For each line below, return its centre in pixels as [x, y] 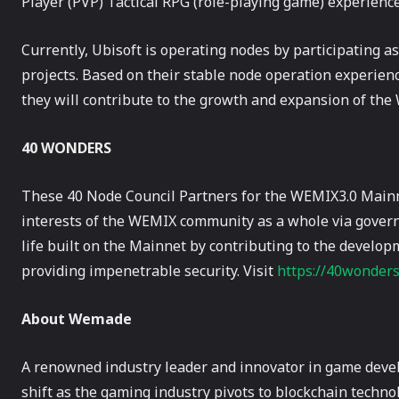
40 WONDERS [66, 148]
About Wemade [78, 319]
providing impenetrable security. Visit [149, 271]
